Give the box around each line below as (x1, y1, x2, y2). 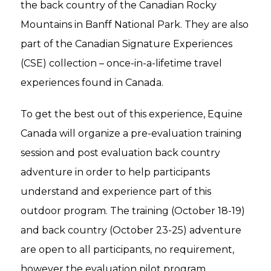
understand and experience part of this (21, 185, 211, 197)
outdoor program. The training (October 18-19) (21, 204, 245, 217)
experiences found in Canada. (21, 76, 163, 88)
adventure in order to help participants (21, 166, 210, 178)
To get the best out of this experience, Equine (21, 108, 243, 120)
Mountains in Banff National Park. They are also (21, 18, 249, 30)
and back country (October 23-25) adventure (21, 224, 241, 236)
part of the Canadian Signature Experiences (21, 38, 232, 50)
